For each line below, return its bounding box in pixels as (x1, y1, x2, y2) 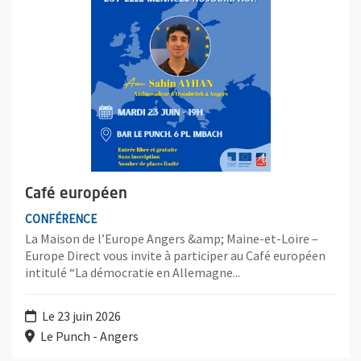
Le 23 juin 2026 (39, 307, 121, 324)
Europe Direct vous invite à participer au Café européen (25, 247, 326, 263)
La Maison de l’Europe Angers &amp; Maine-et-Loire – (25, 230, 318, 247)
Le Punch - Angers (38, 327, 139, 344)
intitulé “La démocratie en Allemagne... (25, 263, 240, 280)
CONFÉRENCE (25, 210, 97, 226)
